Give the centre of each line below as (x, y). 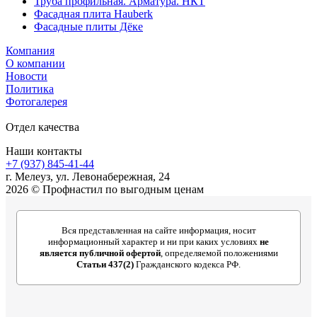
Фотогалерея (36, 101)
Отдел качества (42, 127)
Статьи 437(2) (105, 264)
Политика (30, 88)
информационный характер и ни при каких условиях (154, 241)
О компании (35, 63)
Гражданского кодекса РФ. (187, 264)
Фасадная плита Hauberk (93, 13)
